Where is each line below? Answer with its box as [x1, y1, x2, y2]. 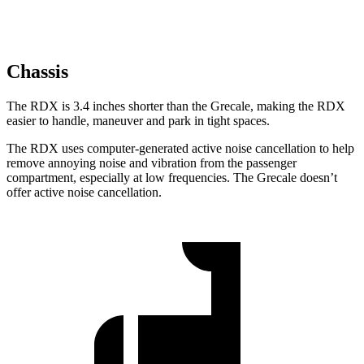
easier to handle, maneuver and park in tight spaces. [6, 114, 270, 128]
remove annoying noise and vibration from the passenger [6, 156, 297, 171]
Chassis [6, 61, 68, 83]
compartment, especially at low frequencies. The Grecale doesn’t [6, 171, 337, 185]
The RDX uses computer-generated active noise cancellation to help [6, 141, 354, 156]
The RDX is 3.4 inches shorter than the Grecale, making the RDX [6, 99, 345, 114]
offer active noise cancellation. [6, 185, 162, 200]
